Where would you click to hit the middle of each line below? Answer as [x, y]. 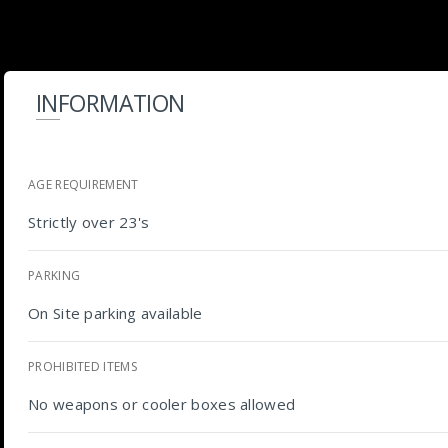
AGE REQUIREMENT [83, 184]
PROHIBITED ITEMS [82, 366]
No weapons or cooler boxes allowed [162, 404]
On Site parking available [115, 313]
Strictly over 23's [89, 222]
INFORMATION [110, 103]
